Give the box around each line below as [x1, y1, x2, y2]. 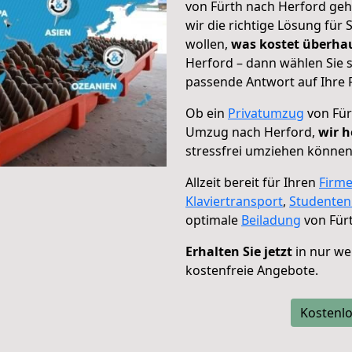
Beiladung [241, 211, 301, 229]
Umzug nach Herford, [185, 123, 318, 141]
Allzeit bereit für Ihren [185, 174, 319, 191]
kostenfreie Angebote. [185, 262, 318, 279]
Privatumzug [228, 104, 304, 122]
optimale [185, 211, 241, 229]
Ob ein [185, 104, 228, 122]
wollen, [185, 35, 231, 53]
